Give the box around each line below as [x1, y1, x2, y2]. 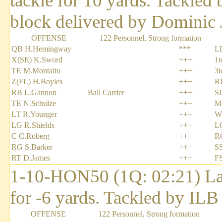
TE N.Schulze [11, 99, 56, 108]
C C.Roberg [11, 132, 50, 141]
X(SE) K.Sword [11, 55, 62, 64]
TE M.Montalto [11, 66, 60, 75]
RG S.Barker [11, 143, 53, 152]
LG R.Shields [11, 121, 55, 130]
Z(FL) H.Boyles [11, 77, 62, 86]
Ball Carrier [88, 88, 124, 97]
